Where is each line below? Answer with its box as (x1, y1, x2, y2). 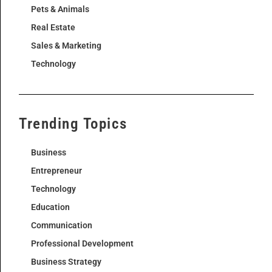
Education (31, 202, 70, 212)
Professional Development (31, 239, 134, 249)
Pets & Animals (31, 4, 89, 15)
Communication (31, 220, 92, 231)
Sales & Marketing (31, 41, 101, 51)
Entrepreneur (31, 166, 82, 176)
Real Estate (31, 22, 75, 33)
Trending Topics (19, 115, 127, 133)
